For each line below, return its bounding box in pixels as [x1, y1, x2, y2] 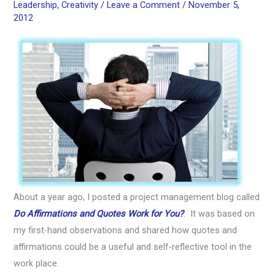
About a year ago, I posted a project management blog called [14, 191, 260, 203]
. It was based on [184, 207, 255, 219]
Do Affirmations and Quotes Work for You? [14, 207, 184, 219]
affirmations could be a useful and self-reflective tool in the [14, 241, 252, 252]
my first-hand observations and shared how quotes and [14, 224, 238, 236]
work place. [14, 257, 60, 269]
